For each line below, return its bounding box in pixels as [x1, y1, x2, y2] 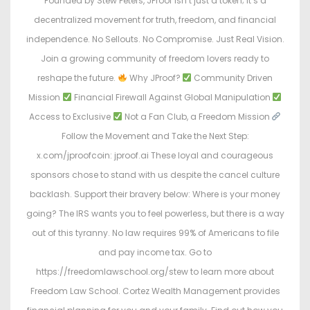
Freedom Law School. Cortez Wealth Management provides [30, 284, 280, 297]
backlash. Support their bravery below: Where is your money [30, 188, 280, 200]
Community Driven [192, 71, 273, 84]
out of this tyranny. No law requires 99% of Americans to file [31, 226, 279, 239]
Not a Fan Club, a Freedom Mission [122, 110, 272, 122]
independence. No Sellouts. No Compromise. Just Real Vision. [26, 33, 284, 45]
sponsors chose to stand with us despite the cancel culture [30, 168, 280, 181]
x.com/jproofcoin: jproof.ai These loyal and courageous [37, 149, 273, 161]
